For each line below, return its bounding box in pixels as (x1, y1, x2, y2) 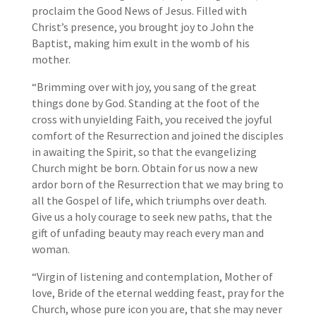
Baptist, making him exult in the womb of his (31, 36, 250, 51)
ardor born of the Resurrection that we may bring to (31, 177, 284, 192)
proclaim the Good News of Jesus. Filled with (31, 4, 247, 18)
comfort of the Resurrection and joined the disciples (31, 128, 284, 143)
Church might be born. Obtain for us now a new (31, 161, 257, 176)
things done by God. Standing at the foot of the (31, 96, 260, 111)
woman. (31, 242, 70, 257)
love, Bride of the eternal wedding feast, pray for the (31, 286, 284, 300)
